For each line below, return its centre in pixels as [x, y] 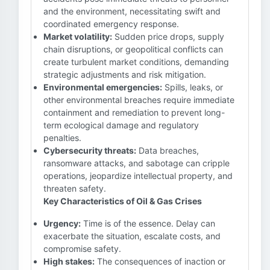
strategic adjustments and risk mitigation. [125, 74]
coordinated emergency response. [111, 24]
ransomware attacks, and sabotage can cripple [137, 163]
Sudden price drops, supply [168, 36]
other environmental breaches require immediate [139, 100]
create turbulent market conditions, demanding [136, 62]
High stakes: [69, 261]
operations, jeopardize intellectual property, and [138, 176]
